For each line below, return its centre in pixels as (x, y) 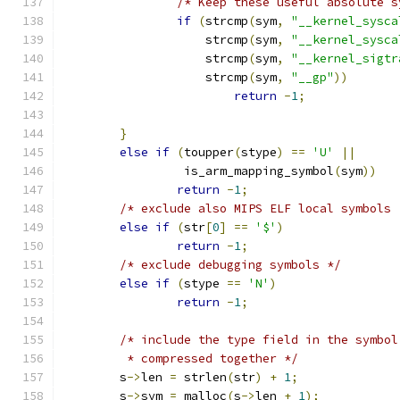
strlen (202, 377)
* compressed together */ (209, 358)
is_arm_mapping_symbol (255, 171)
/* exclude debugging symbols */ (230, 265)
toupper (209, 152)
